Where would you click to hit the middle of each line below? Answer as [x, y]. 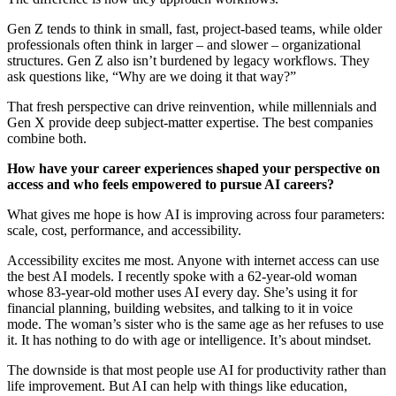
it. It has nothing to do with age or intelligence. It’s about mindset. [189, 339]
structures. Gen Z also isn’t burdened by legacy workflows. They [188, 60]
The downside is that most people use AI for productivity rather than [197, 369]
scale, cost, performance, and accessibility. [124, 230]
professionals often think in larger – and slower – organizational [184, 44]
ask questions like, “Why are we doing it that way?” [152, 76]
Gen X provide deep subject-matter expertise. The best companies [190, 122]
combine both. [47, 138]
